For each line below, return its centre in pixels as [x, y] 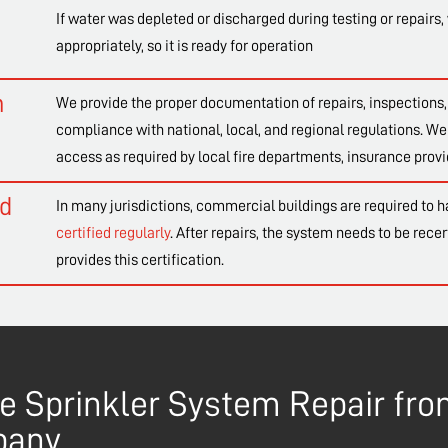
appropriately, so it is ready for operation [184, 46]
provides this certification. [139, 260]
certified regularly [112, 233]
